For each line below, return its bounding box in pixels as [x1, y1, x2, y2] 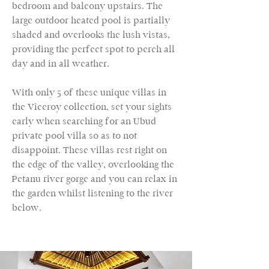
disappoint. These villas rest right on [12, 144, 167, 156]
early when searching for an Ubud [12, 115, 156, 127]
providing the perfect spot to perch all [12, 43, 175, 55]
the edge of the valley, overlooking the [12, 159, 174, 170]
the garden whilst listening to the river [12, 187, 173, 199]
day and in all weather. [12, 58, 109, 69]
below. [12, 202, 41, 213]
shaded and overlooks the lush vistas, [12, 29, 170, 40]
